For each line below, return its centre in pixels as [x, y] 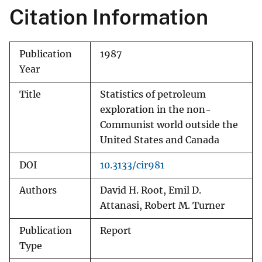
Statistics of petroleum [153, 95]
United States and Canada [160, 140]
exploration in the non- [156, 110]
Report [116, 231]
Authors [38, 191]
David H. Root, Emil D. [151, 191]
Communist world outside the [169, 125]
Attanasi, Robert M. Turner [162, 206]
